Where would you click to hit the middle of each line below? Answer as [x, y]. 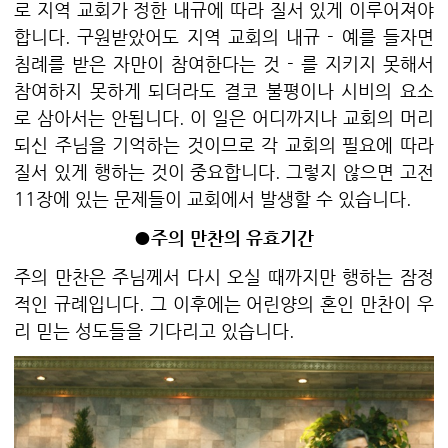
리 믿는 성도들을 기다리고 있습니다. [154, 330]
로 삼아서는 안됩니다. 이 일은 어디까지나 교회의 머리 [224, 117]
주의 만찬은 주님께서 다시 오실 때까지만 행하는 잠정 [224, 276]
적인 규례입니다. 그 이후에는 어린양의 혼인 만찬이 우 [224, 303]
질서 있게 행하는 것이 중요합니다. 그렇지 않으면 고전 [224, 171]
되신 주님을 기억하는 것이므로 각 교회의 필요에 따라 [224, 144]
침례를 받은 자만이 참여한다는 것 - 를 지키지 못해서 [224, 63]
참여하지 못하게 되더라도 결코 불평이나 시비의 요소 [224, 90]
